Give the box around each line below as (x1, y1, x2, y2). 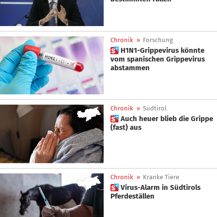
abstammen (110, 63, 150, 72)
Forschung (143, 36, 173, 44)
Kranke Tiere (143, 173, 179, 181)
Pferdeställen (110, 191, 155, 201)
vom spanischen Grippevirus (110, 54, 205, 63)
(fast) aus (110, 123, 141, 132)
